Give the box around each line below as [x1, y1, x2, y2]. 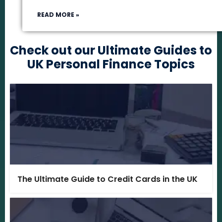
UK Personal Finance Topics [27, 56, 195, 72]
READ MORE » [37, 10, 79, 19]
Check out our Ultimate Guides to [10, 42, 212, 58]
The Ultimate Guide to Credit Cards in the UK [17, 173, 198, 185]
